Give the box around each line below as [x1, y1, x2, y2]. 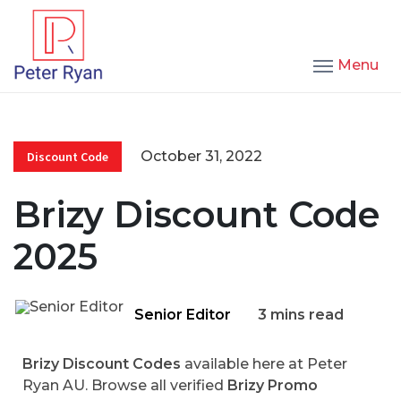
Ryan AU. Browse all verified [22, 377, 227, 394]
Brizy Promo [227, 377, 318, 394]
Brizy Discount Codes [22, 355, 184, 372]
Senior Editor [134, 306, 231, 323]
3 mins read [258, 306, 344, 323]
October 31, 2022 [141, 148, 262, 165]
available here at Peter [184, 355, 347, 372]
